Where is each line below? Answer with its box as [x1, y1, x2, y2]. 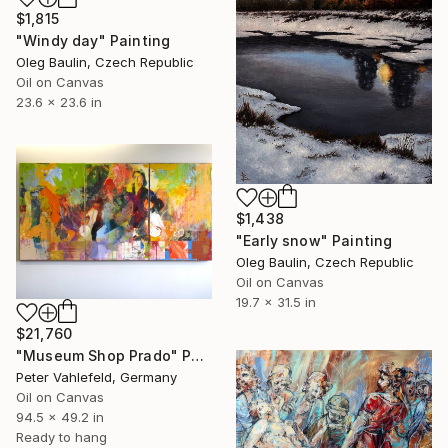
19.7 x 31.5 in [236, 294, 316, 311]
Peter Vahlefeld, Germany [16, 369, 177, 386]
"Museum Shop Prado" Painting [191, 347, 205, 365]
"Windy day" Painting [16, 32, 171, 50]
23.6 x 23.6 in [16, 94, 102, 111]
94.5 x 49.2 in [16, 409, 104, 426]
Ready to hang [16, 429, 107, 446]
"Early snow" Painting [236, 232, 393, 250]
